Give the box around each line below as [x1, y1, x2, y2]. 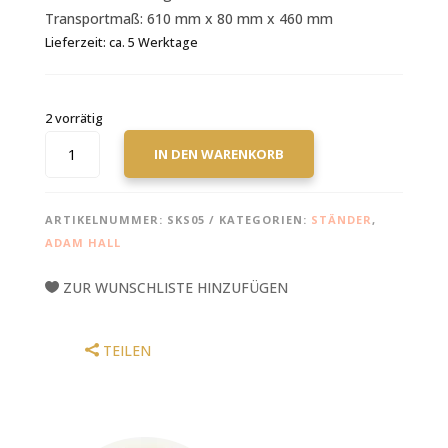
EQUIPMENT [43, 225, 122, 241]
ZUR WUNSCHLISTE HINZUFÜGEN [62, 278, 288, 298]
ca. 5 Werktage [108, 34, 198, 52]
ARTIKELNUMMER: [44, 212, 167, 228]
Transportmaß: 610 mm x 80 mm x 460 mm [44, 9, 333, 29]
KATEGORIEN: [218, 212, 311, 228]
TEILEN [102, 341, 151, 361]
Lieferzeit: [44, 34, 109, 52]
